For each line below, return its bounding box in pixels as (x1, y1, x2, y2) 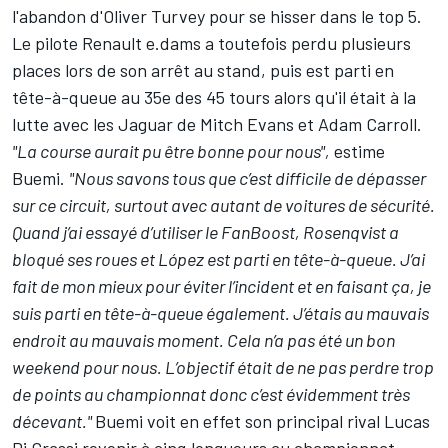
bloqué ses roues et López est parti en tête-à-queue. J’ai (12, 248, 425, 271)
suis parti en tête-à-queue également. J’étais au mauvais (12, 302, 429, 325)
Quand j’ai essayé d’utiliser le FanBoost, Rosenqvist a (12, 221, 399, 244)
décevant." (12, 410, 95, 433)
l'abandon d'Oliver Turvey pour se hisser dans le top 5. (12, 5, 422, 28)
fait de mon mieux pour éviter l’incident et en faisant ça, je (12, 275, 431, 298)
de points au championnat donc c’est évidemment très (12, 383, 410, 406)
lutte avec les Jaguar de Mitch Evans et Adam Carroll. (12, 113, 422, 136)
